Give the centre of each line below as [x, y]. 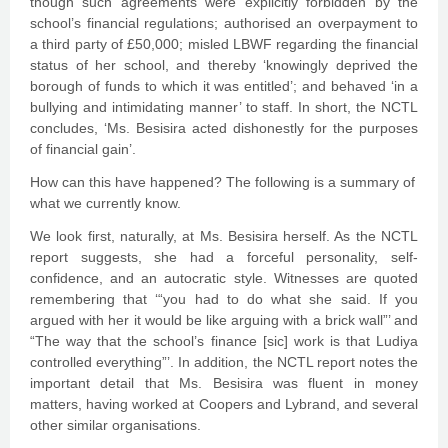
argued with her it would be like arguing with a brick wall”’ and [224, 320]
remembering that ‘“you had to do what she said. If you [224, 299]
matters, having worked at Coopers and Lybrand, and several [224, 404]
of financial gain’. [83, 149]
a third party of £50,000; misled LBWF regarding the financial [224, 44]
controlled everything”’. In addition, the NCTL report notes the [224, 362]
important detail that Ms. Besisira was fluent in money [224, 383]
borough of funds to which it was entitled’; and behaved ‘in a [224, 86]
